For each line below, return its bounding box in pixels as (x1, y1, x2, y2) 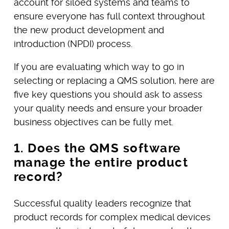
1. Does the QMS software (13, 141, 181, 155)
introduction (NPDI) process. (13, 38, 132, 49)
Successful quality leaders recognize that (13, 197, 191, 209)
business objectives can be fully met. (13, 116, 173, 127)
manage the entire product (13, 155, 189, 170)
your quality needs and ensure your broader (13, 102, 202, 113)
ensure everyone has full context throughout (13, 10, 205, 21)
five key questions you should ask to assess (13, 88, 202, 100)
